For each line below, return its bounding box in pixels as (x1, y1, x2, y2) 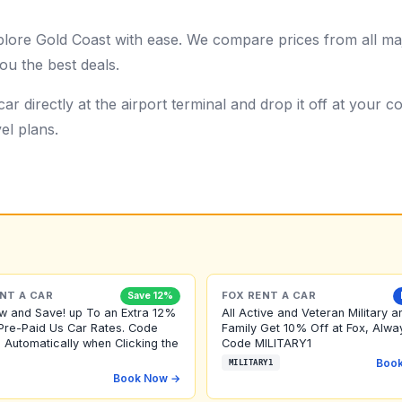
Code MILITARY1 (222, 336, 311, 350)
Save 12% (127, 289, 173, 301)
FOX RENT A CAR (222, 289, 317, 302)
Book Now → (113, 371, 180, 385)
